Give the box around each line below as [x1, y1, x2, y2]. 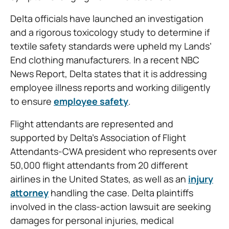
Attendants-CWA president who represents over [10, 145, 217, 157]
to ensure [10, 95, 54, 108]
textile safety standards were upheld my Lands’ [10, 40, 212, 53]
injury [188, 172, 213, 185]
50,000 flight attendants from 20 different [10, 158, 188, 171]
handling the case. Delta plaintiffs [49, 186, 193, 199]
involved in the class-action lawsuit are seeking [10, 200, 211, 213]
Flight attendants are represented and [10, 117, 173, 130]
